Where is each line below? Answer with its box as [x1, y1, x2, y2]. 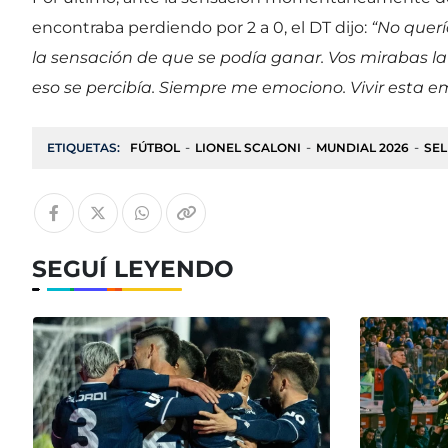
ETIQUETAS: [47, 140, 120, 156]
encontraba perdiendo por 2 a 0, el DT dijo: [32, 18, 367, 38]
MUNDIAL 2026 [316, 140, 409, 156]
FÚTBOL [130, 140, 180, 156]
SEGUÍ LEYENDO [32, 255, 234, 284]
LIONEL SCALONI [195, 140, 301, 156]
